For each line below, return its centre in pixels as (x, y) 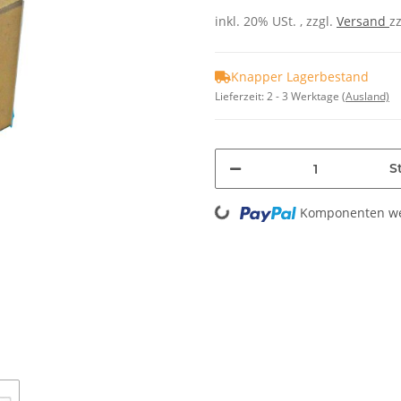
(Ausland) (366, 96)
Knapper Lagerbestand (300, 77)
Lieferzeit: (241, 96)
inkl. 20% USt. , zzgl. (276, 21)
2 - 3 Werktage (304, 96)
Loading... (199, 206)
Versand (363, 21)
